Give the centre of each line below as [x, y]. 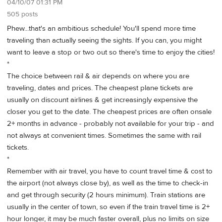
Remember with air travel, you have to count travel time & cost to [110, 171]
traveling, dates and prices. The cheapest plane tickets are [100, 88]
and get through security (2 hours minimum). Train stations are [106, 195]
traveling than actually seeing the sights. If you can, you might [104, 40]
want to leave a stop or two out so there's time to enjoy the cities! [111, 52]
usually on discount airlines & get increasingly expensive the [102, 100]
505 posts [23, 14]
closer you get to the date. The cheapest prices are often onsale [109, 111]
